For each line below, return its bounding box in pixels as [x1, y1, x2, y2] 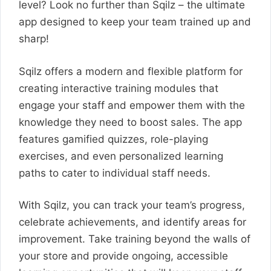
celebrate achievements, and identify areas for [19, 216, 246, 228]
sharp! [19, 33, 49, 45]
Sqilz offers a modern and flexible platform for [19, 65, 243, 77]
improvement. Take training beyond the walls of [19, 233, 250, 245]
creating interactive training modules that [19, 82, 218, 94]
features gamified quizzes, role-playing [19, 132, 208, 145]
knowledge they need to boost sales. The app [19, 116, 242, 128]
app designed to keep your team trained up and [19, 16, 251, 28]
